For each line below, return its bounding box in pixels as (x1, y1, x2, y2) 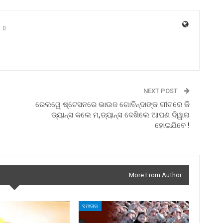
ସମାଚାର (82, 203, 99, 209)
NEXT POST (143, 87, 179, 95)
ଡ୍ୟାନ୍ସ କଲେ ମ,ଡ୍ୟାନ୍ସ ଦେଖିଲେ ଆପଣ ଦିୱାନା (51, 111, 190, 120)
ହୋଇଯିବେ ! (154, 121, 190, 130)
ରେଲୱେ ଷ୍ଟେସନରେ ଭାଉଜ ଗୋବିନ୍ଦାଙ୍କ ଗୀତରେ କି (35, 100, 190, 110)
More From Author (128, 171, 182, 179)
